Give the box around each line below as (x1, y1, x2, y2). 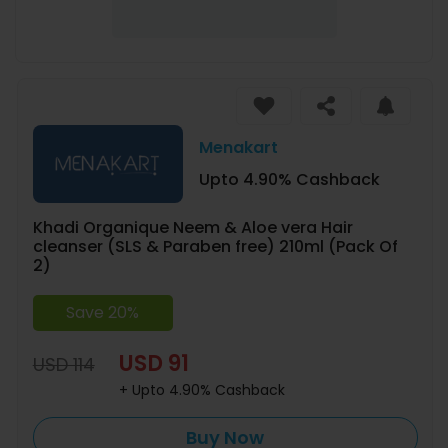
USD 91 (118, 347, 189, 379)
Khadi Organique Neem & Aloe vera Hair (32, 216, 353, 240)
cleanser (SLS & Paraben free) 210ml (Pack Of (32, 235, 398, 259)
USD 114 (32, 351, 95, 377)
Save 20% (66, 300, 140, 324)
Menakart (198, 136, 278, 160)
